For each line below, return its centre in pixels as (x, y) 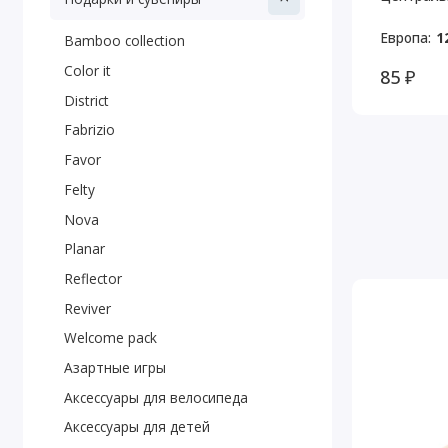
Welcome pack (110, 338)
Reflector (92, 278)
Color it (87, 71)
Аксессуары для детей (136, 427)
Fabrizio (89, 130)
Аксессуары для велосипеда (155, 397)
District (86, 100)
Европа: (405, 38)
